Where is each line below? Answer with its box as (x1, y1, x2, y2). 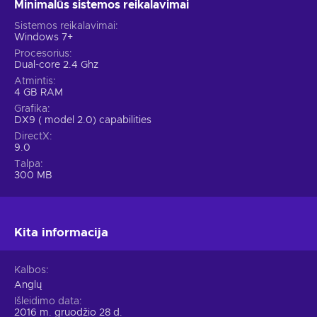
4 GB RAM (14, 88, 63, 98)
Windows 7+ (14, 33, 73, 43)
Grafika (14, 104, 47, 115)
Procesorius (14, 49, 69, 59)
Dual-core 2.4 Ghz (14, 60, 98, 71)
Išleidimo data (14, 296, 79, 307)
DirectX (14, 132, 50, 142)
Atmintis (14, 76, 53, 87)
